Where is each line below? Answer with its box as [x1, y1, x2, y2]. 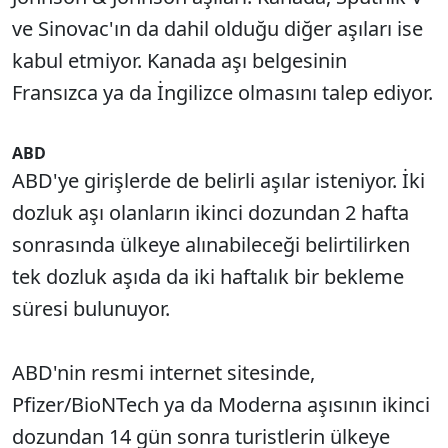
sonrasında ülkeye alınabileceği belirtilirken [12, 230, 410, 258]
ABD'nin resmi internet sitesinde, [12, 358, 315, 386]
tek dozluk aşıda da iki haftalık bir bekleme [12, 262, 404, 290]
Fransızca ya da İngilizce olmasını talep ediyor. [12, 78, 433, 106]
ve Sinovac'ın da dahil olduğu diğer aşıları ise [12, 14, 423, 42]
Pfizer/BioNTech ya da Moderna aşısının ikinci [12, 390, 430, 418]
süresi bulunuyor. [12, 294, 170, 322]
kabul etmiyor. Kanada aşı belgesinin [12, 46, 347, 74]
